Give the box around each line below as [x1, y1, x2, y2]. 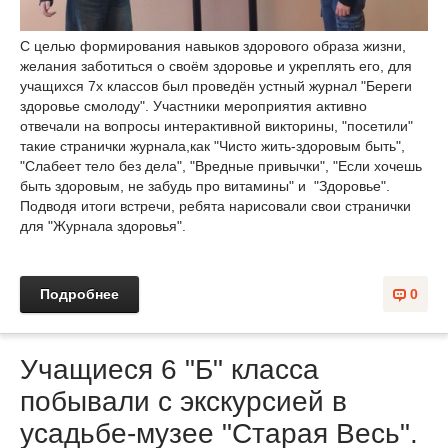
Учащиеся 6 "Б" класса [20, 354, 319, 386]
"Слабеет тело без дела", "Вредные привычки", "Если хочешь [20, 158, 422, 175]
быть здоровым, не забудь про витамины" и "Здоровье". [20, 178, 390, 195]
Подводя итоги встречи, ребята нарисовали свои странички [20, 198, 411, 215]
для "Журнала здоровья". [20, 218, 186, 235]
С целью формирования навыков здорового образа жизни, [20, 38, 410, 55]
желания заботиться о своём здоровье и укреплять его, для [20, 58, 412, 75]
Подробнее [40, 286, 119, 303]
